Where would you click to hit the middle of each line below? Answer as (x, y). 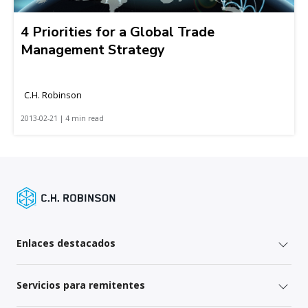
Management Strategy (93, 49)
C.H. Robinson (53, 95)
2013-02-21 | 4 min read (62, 118)
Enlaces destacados (66, 243)
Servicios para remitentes (81, 285)
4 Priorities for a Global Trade (118, 32)
